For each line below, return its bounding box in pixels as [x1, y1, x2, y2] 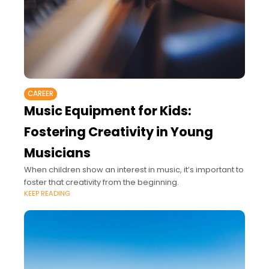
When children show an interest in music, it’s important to [24, 164, 244, 176]
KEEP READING [24, 189, 70, 199]
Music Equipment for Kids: [24, 102, 192, 120]
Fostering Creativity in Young [24, 123, 213, 141]
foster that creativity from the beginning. [24, 177, 179, 189]
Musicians [24, 144, 91, 162]
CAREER [28, 89, 53, 99]
